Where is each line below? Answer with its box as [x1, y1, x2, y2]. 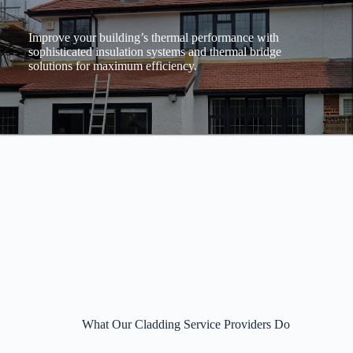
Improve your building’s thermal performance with [28, 31, 279, 45]
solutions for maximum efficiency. [28, 59, 197, 73]
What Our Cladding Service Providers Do [82, 317, 291, 331]
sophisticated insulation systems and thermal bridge [28, 45, 281, 59]
